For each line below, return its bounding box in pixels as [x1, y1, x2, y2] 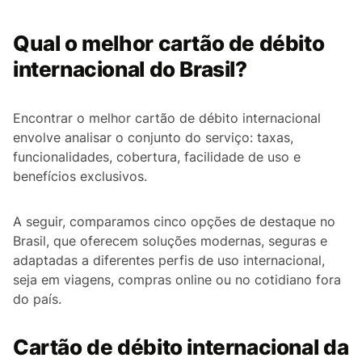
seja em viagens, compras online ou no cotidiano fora [13, 271, 341, 288]
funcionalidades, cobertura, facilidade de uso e [13, 148, 301, 165]
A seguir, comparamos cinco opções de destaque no [13, 213, 335, 229]
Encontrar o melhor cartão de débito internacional [13, 109, 321, 126]
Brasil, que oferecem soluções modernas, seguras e [13, 232, 327, 249]
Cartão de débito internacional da [13, 334, 349, 360]
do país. [13, 290, 61, 307]
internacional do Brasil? [13, 56, 247, 82]
